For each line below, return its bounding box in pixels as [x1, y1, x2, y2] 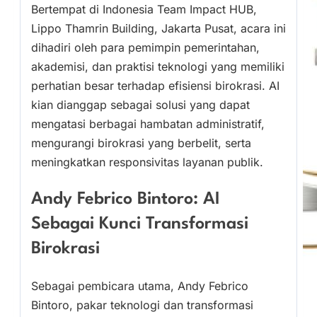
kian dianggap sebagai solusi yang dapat [31, 98, 250, 113]
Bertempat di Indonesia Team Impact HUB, [31, 2, 257, 17]
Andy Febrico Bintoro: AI [31, 190, 220, 208]
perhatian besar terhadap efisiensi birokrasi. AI [31, 79, 279, 93]
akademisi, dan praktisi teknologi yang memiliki [31, 59, 284, 74]
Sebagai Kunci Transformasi [31, 215, 248, 233]
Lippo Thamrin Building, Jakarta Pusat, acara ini [31, 21, 286, 36]
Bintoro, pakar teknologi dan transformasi [31, 298, 253, 313]
